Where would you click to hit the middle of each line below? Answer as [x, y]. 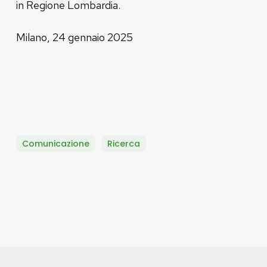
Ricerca [123, 143]
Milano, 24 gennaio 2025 [74, 37]
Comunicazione [55, 143]
